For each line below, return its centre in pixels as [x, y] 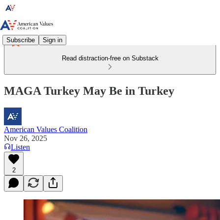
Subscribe [21, 40]
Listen [20, 147]
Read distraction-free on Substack [110, 58]
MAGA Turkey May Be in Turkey [89, 91]
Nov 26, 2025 [26, 138]
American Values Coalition [46, 129]
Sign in [53, 40]
